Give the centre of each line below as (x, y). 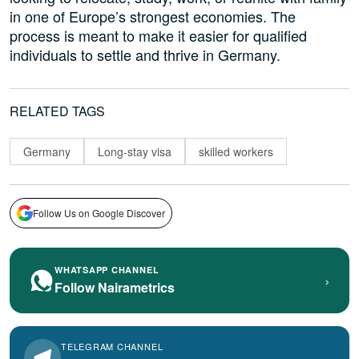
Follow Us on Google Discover (99, 212)
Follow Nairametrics (115, 287)
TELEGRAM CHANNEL (112, 347)
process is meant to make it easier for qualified (158, 36)
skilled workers (236, 151)
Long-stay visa (135, 151)
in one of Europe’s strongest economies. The (153, 16)
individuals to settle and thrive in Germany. (145, 55)
